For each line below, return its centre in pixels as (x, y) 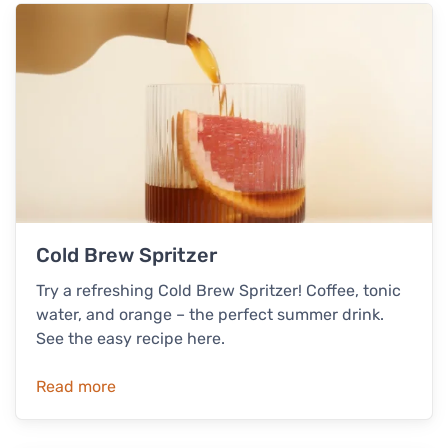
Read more (76, 386)
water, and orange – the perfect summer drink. (210, 314)
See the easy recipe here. (130, 338)
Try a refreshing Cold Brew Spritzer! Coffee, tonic (218, 290)
